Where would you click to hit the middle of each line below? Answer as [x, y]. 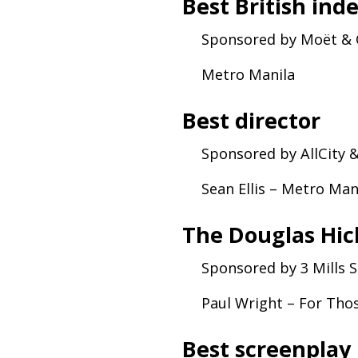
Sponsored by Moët [271, 39]
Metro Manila [248, 74]
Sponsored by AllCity [275, 153]
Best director [252, 120]
